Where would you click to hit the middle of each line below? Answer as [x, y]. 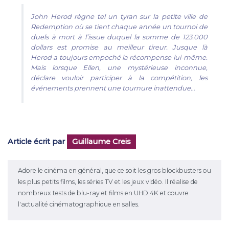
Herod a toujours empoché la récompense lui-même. [119, 57]
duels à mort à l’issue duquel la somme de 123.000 [119, 37]
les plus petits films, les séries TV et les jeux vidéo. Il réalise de [108, 182]
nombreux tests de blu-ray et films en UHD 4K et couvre [103, 193]
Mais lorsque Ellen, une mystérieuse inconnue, [119, 67]
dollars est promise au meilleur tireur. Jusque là [119, 47]
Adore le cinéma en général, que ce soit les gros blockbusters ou [114, 171]
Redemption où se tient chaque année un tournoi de [119, 26]
